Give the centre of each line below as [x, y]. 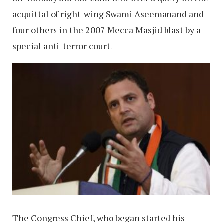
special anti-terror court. [62, 46]
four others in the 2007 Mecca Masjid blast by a [107, 30]
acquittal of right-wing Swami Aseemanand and [108, 14]
